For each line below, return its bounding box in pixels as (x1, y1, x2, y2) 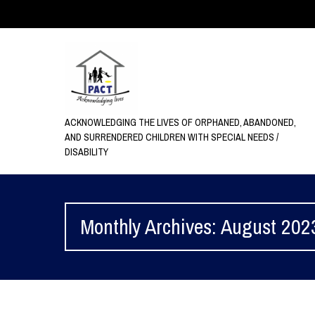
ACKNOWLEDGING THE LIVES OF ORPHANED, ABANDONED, (64, 115, 296, 129)
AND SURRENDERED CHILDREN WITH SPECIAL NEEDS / (64, 130, 278, 143)
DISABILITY (64, 145, 108, 158)
